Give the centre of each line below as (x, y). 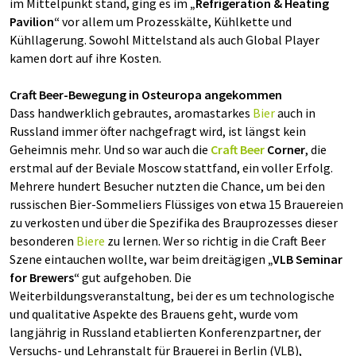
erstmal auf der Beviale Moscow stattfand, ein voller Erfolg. (171, 168)
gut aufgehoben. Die (135, 277)
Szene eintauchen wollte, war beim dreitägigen (139, 259)
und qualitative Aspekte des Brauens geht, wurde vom (154, 314)
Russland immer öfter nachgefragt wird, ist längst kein (158, 131)
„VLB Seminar (305, 259)
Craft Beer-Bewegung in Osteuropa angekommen (146, 95)
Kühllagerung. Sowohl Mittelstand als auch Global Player (164, 40)
